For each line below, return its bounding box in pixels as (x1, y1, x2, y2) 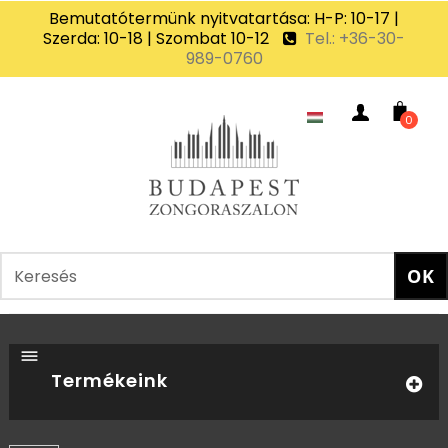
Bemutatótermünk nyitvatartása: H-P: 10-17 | (49, 7, 399, 30)
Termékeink (51, 368, 168, 393)
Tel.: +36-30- (301, 27, 405, 50)
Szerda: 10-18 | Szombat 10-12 (43, 27, 273, 50)
